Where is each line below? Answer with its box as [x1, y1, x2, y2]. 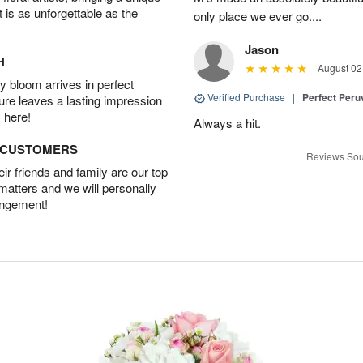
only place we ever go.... [194, 7, 322, 24]
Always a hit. [194, 114, 261, 131]
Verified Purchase [205, 90, 288, 104]
